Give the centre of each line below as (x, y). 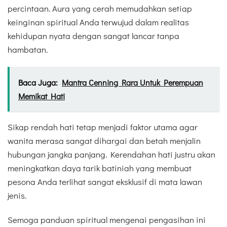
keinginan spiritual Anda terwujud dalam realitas (98, 22)
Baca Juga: (38, 83)
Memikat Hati (42, 96)
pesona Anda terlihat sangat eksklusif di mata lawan (105, 182)
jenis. (17, 196)
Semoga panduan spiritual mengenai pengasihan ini (107, 220)
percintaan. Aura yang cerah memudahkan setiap (100, 8)
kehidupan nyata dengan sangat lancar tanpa (93, 35)
